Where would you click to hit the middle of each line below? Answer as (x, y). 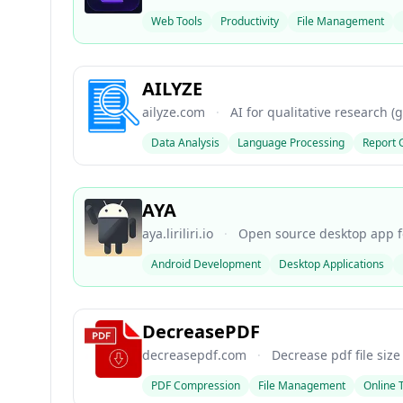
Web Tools (177, 21)
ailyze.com (174, 112)
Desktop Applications (331, 264)
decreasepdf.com (194, 355)
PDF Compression (196, 385)
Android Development (206, 264)
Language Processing (291, 143)
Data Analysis (185, 143)
